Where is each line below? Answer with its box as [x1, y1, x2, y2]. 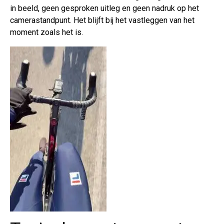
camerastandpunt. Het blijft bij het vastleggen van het [10, 15, 194, 25]
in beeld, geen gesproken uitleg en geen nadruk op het [10, 3, 199, 13]
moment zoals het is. [10, 27, 83, 37]
